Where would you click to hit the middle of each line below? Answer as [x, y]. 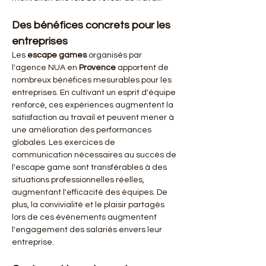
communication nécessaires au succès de [95, 155]
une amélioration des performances [83, 130]
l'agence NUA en [45, 68]
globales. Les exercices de [64, 142]
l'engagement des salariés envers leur [88, 230]
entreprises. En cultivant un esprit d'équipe [95, 93]
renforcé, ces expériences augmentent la [94, 105]
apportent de [143, 68]
